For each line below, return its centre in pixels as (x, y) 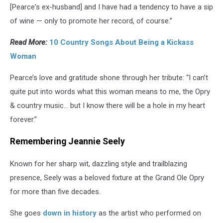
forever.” (23, 119)
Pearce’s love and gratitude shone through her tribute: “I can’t (109, 77)
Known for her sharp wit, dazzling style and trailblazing (99, 164)
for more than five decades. (55, 191)
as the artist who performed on (149, 213)
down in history (70, 213)
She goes (26, 213)
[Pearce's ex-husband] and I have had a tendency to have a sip (111, 7)
